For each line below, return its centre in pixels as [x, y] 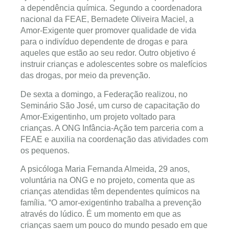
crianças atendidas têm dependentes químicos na [110, 192]
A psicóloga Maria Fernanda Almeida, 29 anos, [105, 169]
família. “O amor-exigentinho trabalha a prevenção [111, 203]
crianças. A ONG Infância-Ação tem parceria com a [112, 128]
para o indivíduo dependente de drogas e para [104, 42]
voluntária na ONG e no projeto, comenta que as [108, 180]
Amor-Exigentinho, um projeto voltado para [98, 117]
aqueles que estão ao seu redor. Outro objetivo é [108, 53]
